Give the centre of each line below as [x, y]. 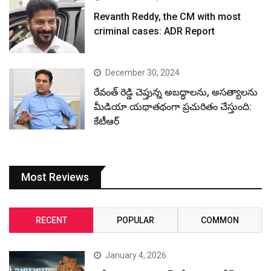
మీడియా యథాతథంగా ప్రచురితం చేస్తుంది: [173, 107]
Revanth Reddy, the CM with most [168, 16]
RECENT [51, 220]
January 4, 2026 [136, 255]
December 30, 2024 [143, 73]
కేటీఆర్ [107, 122]
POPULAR [135, 220]
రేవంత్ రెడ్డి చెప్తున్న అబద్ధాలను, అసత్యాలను [176, 93]
